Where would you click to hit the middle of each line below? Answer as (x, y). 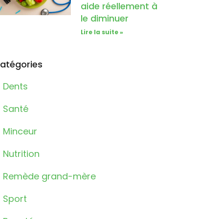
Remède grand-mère (49, 176)
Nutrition (21, 154)
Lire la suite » (102, 32)
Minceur (20, 131)
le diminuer (105, 19)
